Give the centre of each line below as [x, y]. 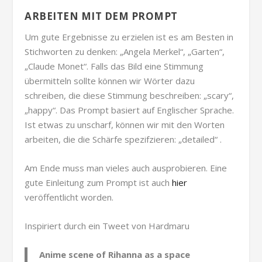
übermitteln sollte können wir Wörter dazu [110, 81]
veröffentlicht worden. [69, 197]
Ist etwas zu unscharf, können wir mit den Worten [125, 125]
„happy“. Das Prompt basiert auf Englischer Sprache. [130, 110]
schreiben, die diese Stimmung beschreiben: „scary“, [130, 96]
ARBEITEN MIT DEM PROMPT [101, 16]
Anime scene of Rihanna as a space [115, 255]
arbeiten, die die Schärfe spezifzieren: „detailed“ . [123, 139]
